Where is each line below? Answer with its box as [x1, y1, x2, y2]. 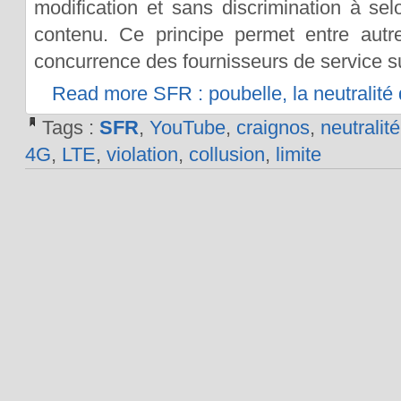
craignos [235, 116, 310, 140]
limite [275, 143, 321, 166]
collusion [188, 143, 265, 166]
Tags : [41, 116, 99, 140]
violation [106, 143, 178, 166]
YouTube [149, 116, 226, 140]
